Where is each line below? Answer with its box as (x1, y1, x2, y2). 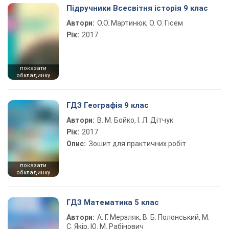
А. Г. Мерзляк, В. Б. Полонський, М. (97, 213, 210, 221)
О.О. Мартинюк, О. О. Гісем (97, 19, 183, 27)
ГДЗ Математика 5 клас (66, 198, 159, 207)
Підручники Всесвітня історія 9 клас (66, 4, 208, 13)
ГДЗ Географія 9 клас (66, 101, 149, 110)
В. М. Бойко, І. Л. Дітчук (97, 116, 173, 124)
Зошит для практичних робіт (88, 140, 186, 148)
